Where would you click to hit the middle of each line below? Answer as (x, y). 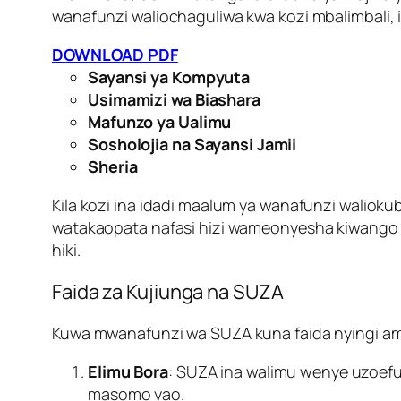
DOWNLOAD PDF (115, 55)
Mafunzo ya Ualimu (160, 122)
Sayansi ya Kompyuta (169, 77)
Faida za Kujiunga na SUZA (168, 292)
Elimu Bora (128, 372)
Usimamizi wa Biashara (174, 100)
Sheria (113, 167)
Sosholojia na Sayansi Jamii (192, 145)
